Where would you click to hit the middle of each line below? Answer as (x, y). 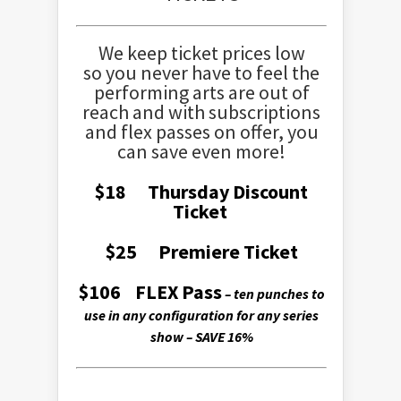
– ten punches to (273, 294)
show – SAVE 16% (201, 337)
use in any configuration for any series (201, 315)
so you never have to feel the (201, 73)
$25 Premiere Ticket (201, 252)
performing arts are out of (201, 92)
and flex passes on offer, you (201, 132)
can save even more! (201, 151)
